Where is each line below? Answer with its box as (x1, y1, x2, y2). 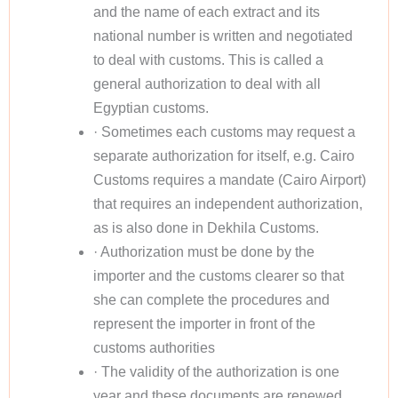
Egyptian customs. (92, 99, 209, 115)
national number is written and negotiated (92, 28, 353, 44)
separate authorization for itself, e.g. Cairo (92, 147, 354, 163)
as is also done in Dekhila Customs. (92, 219, 319, 235)
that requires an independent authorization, (92, 195, 362, 211)
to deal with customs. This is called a (92, 52, 323, 68)
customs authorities (92, 339, 215, 355)
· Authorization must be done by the (92, 243, 314, 259)
